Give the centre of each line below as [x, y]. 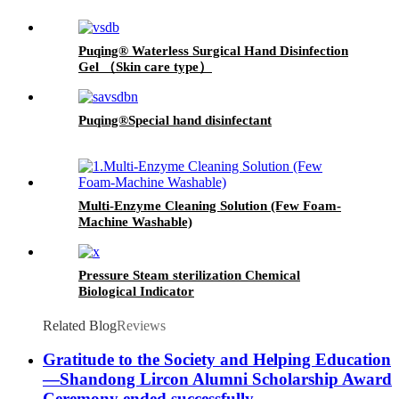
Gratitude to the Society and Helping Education [217, 360]
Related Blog [80, 325]
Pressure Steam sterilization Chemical [189, 275]
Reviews [141, 325]
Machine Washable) [135, 221]
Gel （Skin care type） [145, 66]
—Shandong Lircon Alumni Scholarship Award [217, 379]
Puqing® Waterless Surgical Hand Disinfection [213, 50]
